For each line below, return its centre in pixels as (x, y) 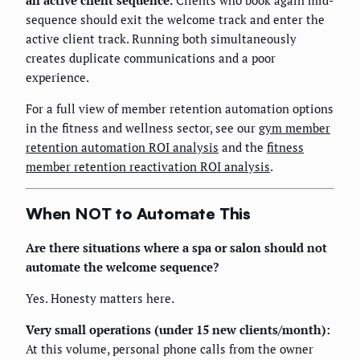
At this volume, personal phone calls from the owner (170, 348)
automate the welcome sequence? (122, 266)
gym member (295, 128)
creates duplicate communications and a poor (151, 58)
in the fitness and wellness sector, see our (142, 128)
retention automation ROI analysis (122, 147)
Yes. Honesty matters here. (100, 298)
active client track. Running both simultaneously (161, 39)
